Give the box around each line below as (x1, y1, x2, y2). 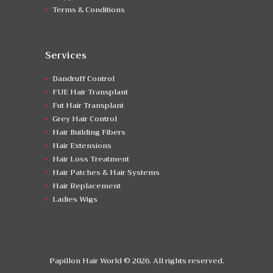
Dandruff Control (52, 71, 115, 85)
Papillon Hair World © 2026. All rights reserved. (49, 254, 224, 268)
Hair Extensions (52, 138, 112, 152)
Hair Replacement (52, 179, 121, 193)
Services (45, 47, 87, 63)
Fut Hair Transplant (52, 98, 124, 112)
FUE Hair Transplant (52, 85, 128, 99)
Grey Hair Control (52, 112, 117, 126)
